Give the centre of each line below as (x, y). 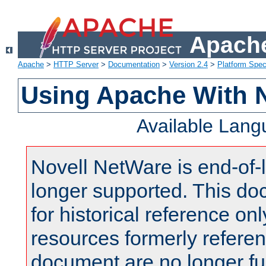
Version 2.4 (189, 65)
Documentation (134, 65)
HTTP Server (76, 65)
